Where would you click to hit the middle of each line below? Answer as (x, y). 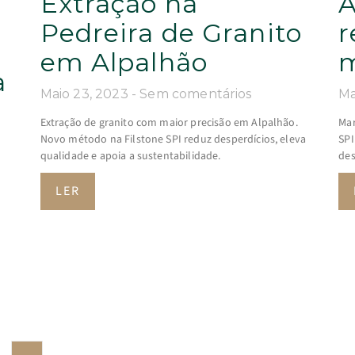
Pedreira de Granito (171, 32)
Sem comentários (196, 94)
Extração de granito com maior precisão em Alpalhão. (169, 122)
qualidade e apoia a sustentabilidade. (130, 156)
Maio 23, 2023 (86, 94)
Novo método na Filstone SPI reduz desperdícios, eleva (173, 139)
